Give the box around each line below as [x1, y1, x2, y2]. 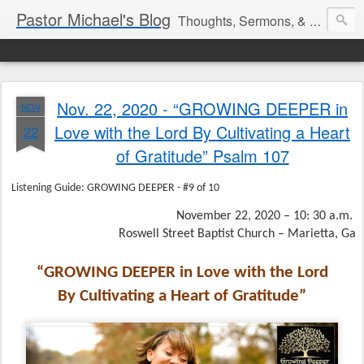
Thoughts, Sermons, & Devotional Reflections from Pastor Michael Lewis [178, 11, 310, 30]
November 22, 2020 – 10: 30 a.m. [176, 210, 356, 223]
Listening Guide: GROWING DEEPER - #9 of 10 [11, 182, 219, 194]
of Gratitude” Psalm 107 [115, 144, 289, 167]
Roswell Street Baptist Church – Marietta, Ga [119, 227, 356, 240]
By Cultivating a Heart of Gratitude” [58, 288, 306, 305]
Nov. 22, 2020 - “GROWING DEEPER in [57, 97, 348, 120]
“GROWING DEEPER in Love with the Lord [36, 264, 328, 281]
